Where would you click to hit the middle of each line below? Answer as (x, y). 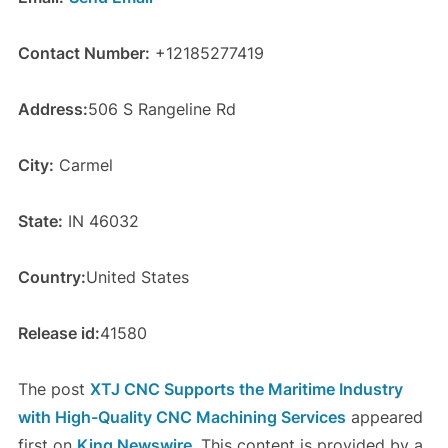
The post (53, 388)
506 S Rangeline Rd (161, 108)
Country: (51, 276)
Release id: (58, 332)
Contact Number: (83, 52)
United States (137, 276)
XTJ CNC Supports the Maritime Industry (246, 388)
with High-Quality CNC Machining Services (181, 416)
